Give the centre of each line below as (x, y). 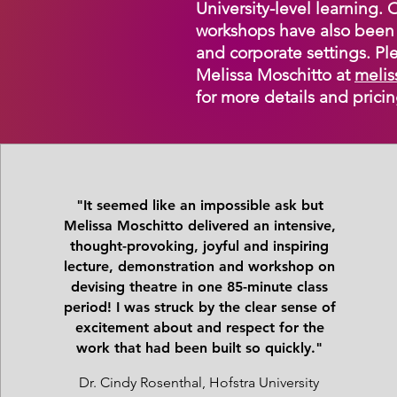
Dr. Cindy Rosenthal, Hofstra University (199, 382)
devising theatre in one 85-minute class (200, 287)
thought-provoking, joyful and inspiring (200, 246)
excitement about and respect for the (199, 327)
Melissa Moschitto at (275, 75)
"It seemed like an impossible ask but (199, 205)
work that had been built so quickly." (200, 348)
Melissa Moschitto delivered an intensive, (199, 226)
